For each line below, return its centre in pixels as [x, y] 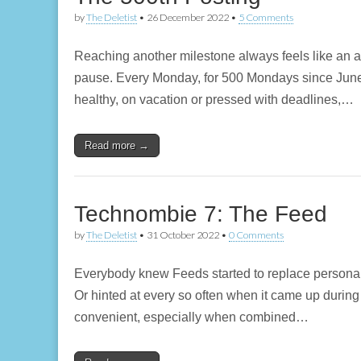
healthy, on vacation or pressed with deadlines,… [214, 100]
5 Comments [266, 17]
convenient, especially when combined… [191, 317]
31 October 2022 [183, 235]
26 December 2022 [188, 17]
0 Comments [256, 235]
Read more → [117, 145]
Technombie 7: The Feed [201, 214]
